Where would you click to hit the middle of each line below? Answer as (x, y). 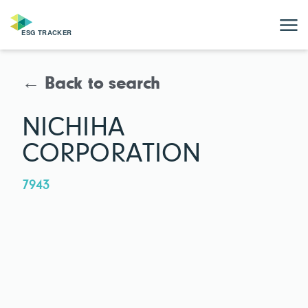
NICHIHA (73, 128)
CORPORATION (112, 154)
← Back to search (91, 85)
